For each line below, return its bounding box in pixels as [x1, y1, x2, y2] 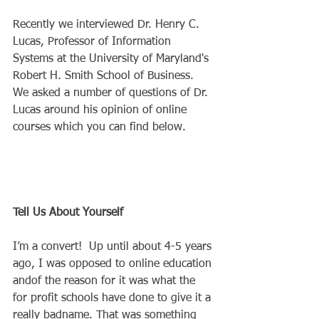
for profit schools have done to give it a [13, 292, 214, 304]
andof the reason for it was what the [13, 275, 199, 287]
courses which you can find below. [13, 121, 189, 133]
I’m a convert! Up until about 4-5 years [13, 241, 215, 253]
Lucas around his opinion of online [13, 104, 190, 116]
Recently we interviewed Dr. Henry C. [13, 19, 203, 31]
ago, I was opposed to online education [13, 258, 215, 270]
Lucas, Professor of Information [13, 36, 174, 48]
